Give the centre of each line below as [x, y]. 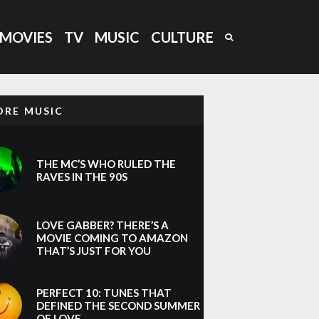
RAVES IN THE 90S [82, 176]
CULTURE [182, 37]
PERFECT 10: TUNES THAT [104, 292]
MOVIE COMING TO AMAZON [112, 237]
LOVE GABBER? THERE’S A [103, 225]
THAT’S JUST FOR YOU [94, 250]
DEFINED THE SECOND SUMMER [118, 305]
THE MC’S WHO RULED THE [106, 163]
